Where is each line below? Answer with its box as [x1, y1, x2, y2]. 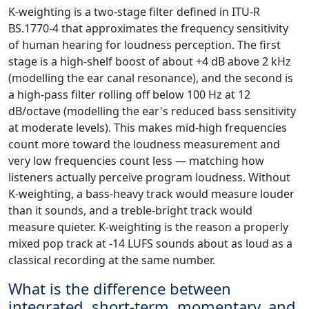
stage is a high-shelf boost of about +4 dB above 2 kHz [8, 54, 291, 70]
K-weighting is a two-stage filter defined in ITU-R [8, 4, 260, 20]
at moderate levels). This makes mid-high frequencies [8, 120, 287, 136]
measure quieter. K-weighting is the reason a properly [8, 219, 288, 235]
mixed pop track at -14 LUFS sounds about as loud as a [8, 236, 292, 252]
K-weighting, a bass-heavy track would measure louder [8, 186, 295, 202]
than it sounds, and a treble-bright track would [8, 203, 252, 219]
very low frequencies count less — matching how [8, 153, 264, 169]
